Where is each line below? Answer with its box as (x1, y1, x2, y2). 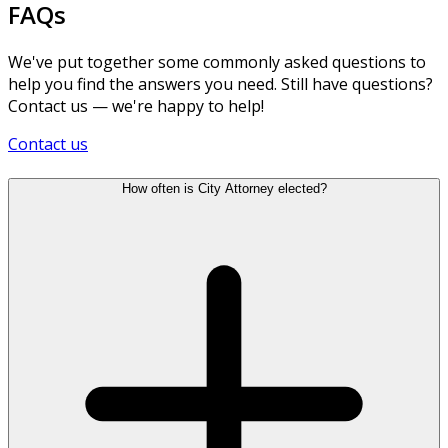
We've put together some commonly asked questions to (8, 50, 426, 73)
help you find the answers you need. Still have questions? (8, 72, 433, 95)
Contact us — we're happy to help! (8, 94, 264, 117)
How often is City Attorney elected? (121, 181, 327, 197)
